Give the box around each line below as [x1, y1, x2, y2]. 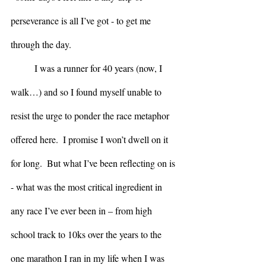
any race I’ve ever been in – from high [11, 204, 154, 217]
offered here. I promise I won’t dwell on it [11, 132, 170, 145]
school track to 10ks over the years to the [11, 227, 164, 240]
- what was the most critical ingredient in [11, 180, 164, 193]
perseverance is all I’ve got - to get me [11, 14, 153, 27]
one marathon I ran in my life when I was [11, 251, 167, 264]
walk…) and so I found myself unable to [11, 85, 164, 98]
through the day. [11, 37, 71, 50]
